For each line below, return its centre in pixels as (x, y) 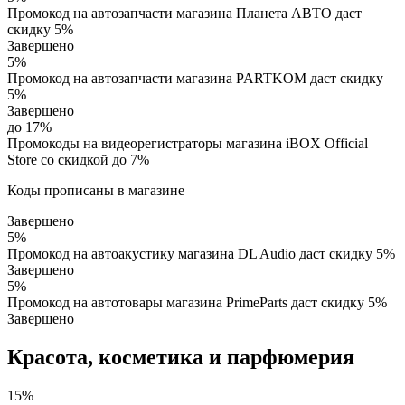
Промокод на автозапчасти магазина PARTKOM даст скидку (195, 79)
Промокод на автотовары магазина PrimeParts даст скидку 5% (197, 303)
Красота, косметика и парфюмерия (181, 358)
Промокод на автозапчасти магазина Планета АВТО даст (184, 14)
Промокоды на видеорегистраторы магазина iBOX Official (188, 144)
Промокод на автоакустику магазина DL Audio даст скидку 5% (201, 254)
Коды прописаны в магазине (96, 191)
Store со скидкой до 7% (78, 160)
